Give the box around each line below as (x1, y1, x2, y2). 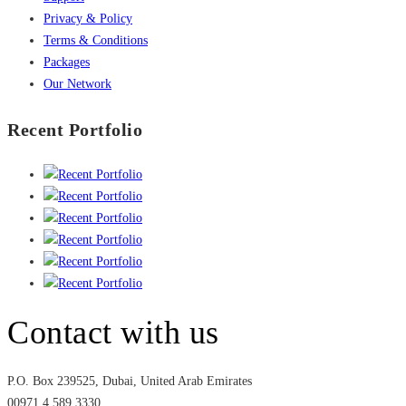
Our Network (43, 76, 111, 91)
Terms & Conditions (43, 33, 148, 47)
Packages (43, 54, 90, 69)
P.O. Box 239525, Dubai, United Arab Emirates (7, 373, 252, 388)
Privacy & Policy (43, 11, 132, 25)
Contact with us (7, 314, 219, 351)
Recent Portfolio (7, 119, 142, 140)
